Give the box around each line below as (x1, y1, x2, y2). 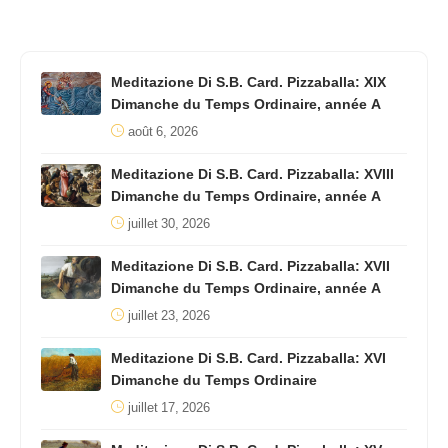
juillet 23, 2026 (128, 301, 210, 330)
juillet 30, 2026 (128, 209, 210, 238)
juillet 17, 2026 (128, 393, 210, 422)
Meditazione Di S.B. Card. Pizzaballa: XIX (111, 67, 386, 97)
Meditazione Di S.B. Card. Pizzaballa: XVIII (111, 159, 394, 189)
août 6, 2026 (128, 117, 198, 146)
